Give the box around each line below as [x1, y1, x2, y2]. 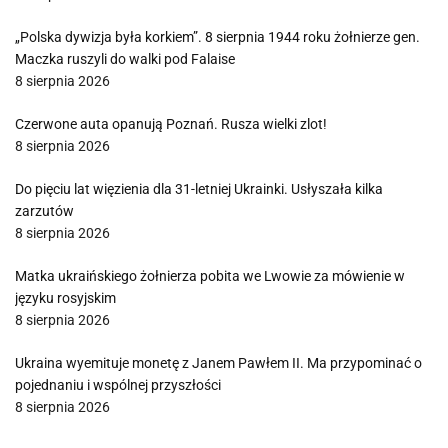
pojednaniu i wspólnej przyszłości [15, 377, 221, 393]
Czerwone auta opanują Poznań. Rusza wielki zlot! [15, 116, 327, 132]
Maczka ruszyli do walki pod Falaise [15, 51, 235, 67]
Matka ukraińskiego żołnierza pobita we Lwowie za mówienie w [15, 268, 405, 284]
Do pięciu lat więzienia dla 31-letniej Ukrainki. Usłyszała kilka [15, 181, 383, 197]
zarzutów [15, 203, 74, 219]
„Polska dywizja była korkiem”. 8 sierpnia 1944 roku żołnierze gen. [15, 29, 420, 45]
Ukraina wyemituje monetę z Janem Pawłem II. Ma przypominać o [15, 355, 422, 371]
